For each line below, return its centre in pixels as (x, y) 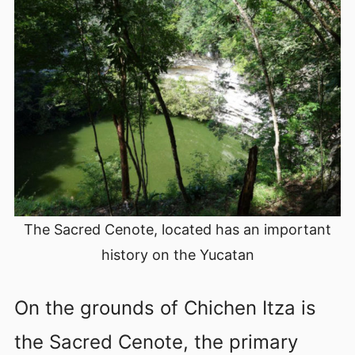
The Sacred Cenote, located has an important (177, 229)
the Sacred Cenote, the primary (156, 342)
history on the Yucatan (177, 254)
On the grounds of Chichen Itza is (165, 307)
